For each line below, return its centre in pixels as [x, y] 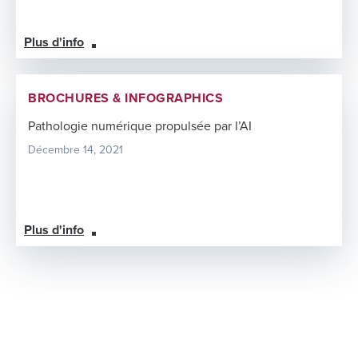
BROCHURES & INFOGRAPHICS [125, 98]
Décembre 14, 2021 [76, 149]
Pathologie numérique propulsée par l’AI [140, 126]
